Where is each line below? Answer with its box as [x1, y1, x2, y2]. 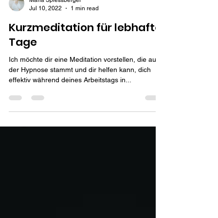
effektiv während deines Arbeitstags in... [9, 93, 131, 101]
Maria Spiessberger [29, 14, 81, 21]
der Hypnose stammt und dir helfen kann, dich [9, 83, 151, 91]
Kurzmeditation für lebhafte [9, 37, 162, 53]
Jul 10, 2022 [29, 22, 62, 29]
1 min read [71, 22, 99, 29]
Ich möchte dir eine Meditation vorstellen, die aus [9, 73, 160, 81]
